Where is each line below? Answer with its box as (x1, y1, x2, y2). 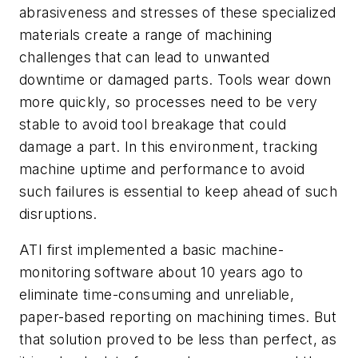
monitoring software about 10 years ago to (19, 264, 304, 281)
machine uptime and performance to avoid (19, 160, 305, 177)
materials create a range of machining (19, 26, 272, 43)
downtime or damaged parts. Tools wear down (19, 70, 332, 88)
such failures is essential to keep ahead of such (19, 182, 338, 200)
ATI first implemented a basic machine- (19, 241, 284, 259)
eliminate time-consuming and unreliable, (19, 286, 294, 304)
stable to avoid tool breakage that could (19, 115, 286, 133)
